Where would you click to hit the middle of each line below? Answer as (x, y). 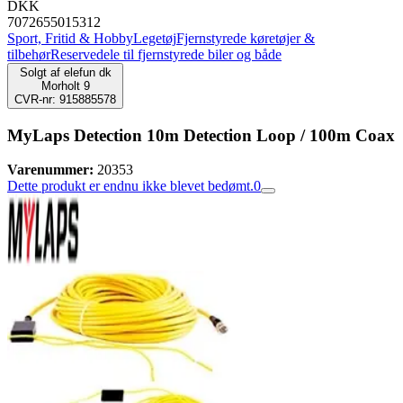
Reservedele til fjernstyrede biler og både (166, 54)
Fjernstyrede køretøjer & (246, 38)
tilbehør (29, 54)
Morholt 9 (65, 86)
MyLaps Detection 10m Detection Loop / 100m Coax (201, 135)
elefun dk (87, 72)
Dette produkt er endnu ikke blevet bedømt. (130, 186)
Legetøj (155, 38)
